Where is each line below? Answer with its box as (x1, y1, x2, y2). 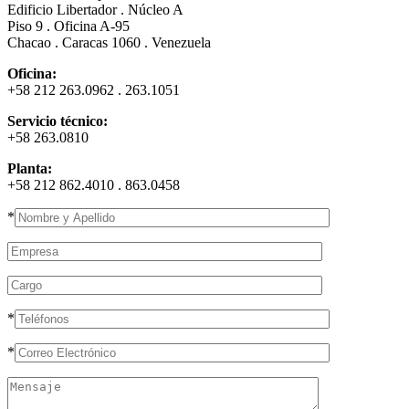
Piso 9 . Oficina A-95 (7, 17, 130, 34)
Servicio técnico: (7, 112, 108, 129)
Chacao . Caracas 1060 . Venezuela (7, 34, 211, 50)
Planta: (7, 160, 52, 176)
